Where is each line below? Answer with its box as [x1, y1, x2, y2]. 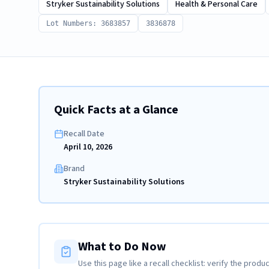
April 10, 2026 [64, 141, 112, 153]
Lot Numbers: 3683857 [46, 19, 130, 28]
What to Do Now [78, 238, 166, 255]
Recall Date [64, 128, 104, 140]
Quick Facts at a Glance [54, 101, 178, 118]
